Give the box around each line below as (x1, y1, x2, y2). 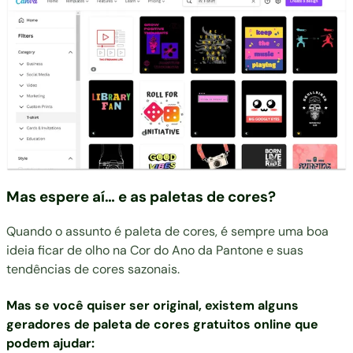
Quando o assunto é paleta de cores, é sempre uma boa (6, 223, 329, 240)
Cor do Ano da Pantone (130, 242, 263, 259)
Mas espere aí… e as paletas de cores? (6, 186, 276, 206)
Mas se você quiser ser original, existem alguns (6, 296, 299, 314)
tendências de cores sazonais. (6, 261, 180, 278)
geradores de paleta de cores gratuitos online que (6, 315, 318, 333)
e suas (263, 242, 303, 259)
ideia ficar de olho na (6, 242, 130, 259)
